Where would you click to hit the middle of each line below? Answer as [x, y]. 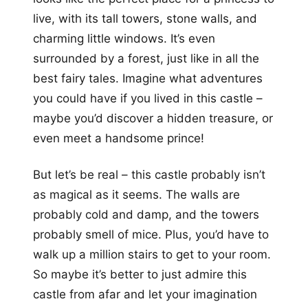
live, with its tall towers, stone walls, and [145, 19]
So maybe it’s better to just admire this [140, 275]
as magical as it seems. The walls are [136, 195]
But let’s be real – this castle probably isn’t [149, 175]
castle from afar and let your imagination [145, 295]
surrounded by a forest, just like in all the [146, 59]
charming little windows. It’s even [124, 39]
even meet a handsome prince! [119, 139]
